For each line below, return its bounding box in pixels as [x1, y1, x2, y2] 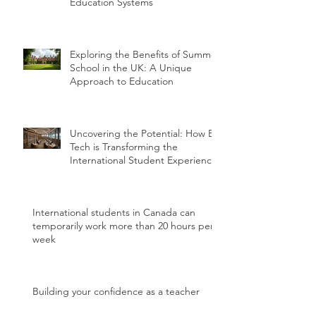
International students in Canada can [32, 205, 195, 219]
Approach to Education [70, 74, 174, 87]
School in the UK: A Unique [70, 61, 192, 74]
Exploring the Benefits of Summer [70, 47, 220, 61]
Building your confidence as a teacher [32, 284, 200, 298]
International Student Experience [70, 153, 217, 166]
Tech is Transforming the [70, 140, 178, 153]
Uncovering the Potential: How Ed [70, 126, 220, 140]
